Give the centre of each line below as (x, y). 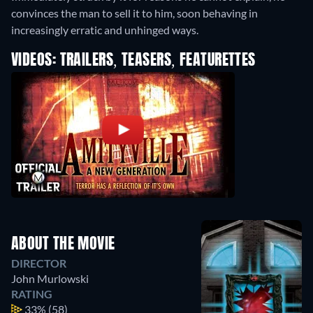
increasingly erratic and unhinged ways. (105, 30)
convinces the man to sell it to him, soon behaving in (134, 13)
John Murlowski (50, 279)
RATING (32, 294)
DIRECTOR (39, 263)
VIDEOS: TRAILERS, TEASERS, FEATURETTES (133, 61)
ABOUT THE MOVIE (63, 245)
